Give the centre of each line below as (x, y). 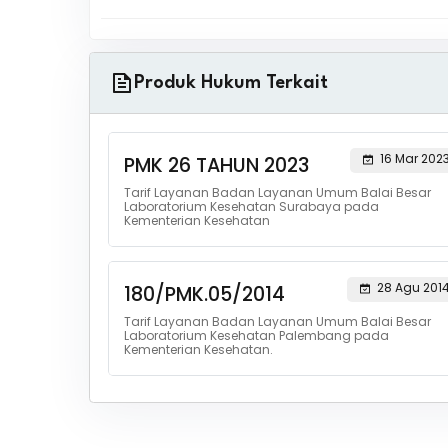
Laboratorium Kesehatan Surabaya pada (251, 206)
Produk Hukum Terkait (230, 83)
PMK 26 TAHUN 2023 (216, 165)
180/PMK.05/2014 (204, 294)
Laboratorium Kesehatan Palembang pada (256, 335)
